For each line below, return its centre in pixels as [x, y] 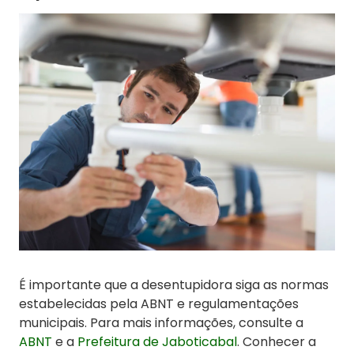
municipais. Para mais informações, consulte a [161, 323]
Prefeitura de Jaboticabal [157, 342]
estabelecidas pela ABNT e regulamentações [159, 304]
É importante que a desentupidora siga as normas [174, 285]
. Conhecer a [277, 342]
